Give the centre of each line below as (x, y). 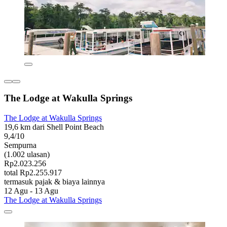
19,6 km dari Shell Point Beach (54, 127)
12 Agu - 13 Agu (31, 191)
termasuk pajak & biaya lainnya (54, 181)
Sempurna (20, 145)
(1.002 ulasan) (27, 154)
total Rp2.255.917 (33, 172)
